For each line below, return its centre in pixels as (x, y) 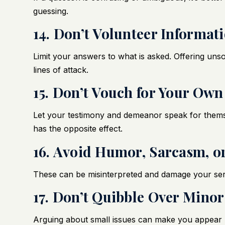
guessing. (50, 11)
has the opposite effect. (78, 129)
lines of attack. (61, 70)
